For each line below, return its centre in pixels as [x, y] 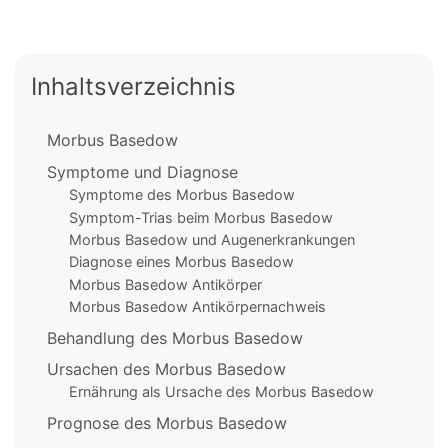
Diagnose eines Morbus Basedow [181, 262]
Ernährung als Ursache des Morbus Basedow [221, 392]
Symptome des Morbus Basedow [181, 195]
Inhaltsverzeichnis [133, 87]
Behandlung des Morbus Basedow [175, 337]
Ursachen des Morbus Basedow [166, 368]
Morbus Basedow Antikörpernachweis [197, 307]
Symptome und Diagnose [142, 171]
